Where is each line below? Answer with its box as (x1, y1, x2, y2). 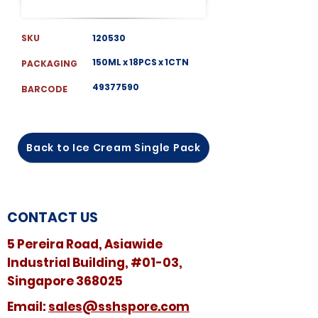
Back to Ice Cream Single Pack (26, 140, 201, 155)
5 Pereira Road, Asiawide (7, 236, 163, 253)
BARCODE (21, 83, 67, 95)
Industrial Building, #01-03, (7, 254, 182, 271)
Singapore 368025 (7, 273, 123, 290)
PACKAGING (21, 57, 79, 70)
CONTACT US (7, 208, 98, 227)
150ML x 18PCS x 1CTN (92, 56, 189, 68)
